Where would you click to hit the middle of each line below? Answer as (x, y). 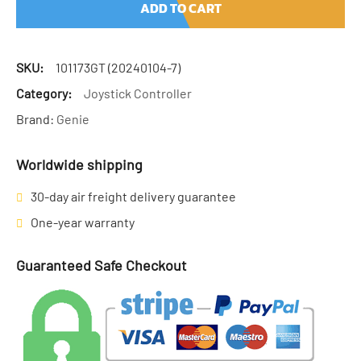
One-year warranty (83, 222)
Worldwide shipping (79, 165)
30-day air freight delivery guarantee (133, 197)
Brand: (36, 119)
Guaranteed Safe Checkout (102, 266)
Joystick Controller (138, 93)
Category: (44, 93)
